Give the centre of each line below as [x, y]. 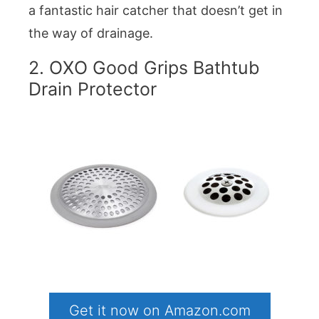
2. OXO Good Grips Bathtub [144, 67]
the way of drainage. [91, 33]
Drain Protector [93, 89]
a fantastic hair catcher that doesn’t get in [156, 11]
